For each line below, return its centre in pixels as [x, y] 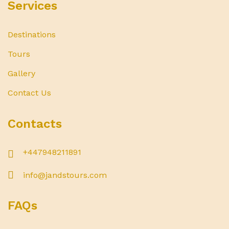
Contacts [35, 124]
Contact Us [29, 93]
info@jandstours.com [65, 175]
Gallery [21, 73]
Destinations [32, 35]
